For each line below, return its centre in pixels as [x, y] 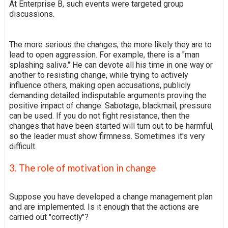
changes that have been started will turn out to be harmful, [111, 126]
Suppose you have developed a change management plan [111, 197]
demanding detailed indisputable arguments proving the [108, 96]
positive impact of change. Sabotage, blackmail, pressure [110, 106]
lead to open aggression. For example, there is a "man [104, 55]
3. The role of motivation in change [82, 168]
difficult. [23, 147]
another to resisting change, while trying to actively [98, 75]
